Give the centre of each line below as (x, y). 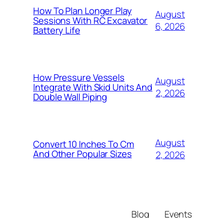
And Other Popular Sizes (82, 154)
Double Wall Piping (70, 97)
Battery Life (57, 30)
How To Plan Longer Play (82, 11)
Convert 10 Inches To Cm (84, 144)
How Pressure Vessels (79, 78)
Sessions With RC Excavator (91, 21)
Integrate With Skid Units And (93, 87)
